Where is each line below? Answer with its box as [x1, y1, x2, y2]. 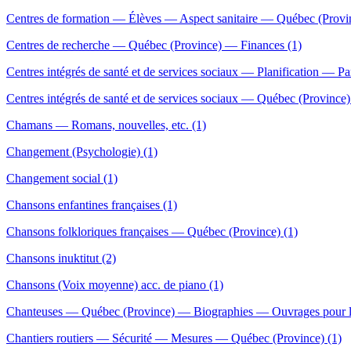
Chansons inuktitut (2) [6, 251, 116, 266]
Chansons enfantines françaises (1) [6, 198, 177, 212]
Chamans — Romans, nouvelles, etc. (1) [6, 118, 206, 132]
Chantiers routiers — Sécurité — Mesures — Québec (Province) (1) [6, 331, 342, 346]
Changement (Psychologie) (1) [6, 145, 157, 159]
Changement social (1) [6, 172, 118, 186]
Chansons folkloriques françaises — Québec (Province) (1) [6, 225, 298, 239]
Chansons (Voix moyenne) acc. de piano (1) [6, 278, 223, 292]
